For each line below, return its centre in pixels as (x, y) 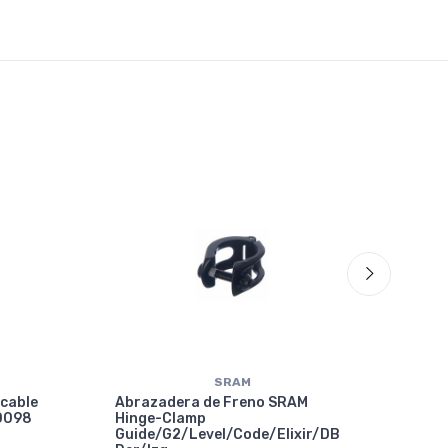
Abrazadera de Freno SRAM (211, 402)
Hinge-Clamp (160, 418)
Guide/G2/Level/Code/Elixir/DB (227, 434)
